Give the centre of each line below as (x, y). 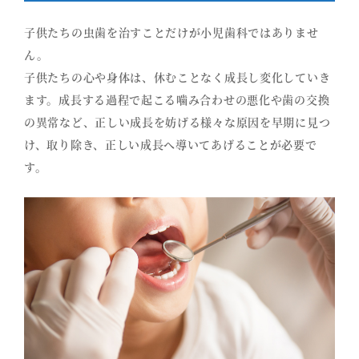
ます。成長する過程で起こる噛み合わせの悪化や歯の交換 (177, 99)
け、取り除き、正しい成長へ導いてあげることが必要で (171, 144)
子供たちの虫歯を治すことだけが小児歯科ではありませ (171, 32)
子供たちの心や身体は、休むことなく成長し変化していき (177, 77)
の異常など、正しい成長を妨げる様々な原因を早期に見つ (177, 122)
